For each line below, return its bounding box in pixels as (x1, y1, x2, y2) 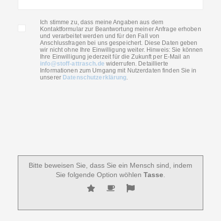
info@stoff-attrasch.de (40, 60, 106, 67)
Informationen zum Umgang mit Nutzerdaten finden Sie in (40, 67, 197, 74)
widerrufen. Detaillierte (106, 60, 168, 67)
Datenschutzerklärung (63, 74, 127, 81)
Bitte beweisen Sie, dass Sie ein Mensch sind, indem (29, 161, 192, 169)
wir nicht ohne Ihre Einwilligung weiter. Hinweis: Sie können (40, 46, 203, 53)
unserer (40, 74, 63, 81)
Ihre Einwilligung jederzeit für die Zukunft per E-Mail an (40, 53, 190, 60)
